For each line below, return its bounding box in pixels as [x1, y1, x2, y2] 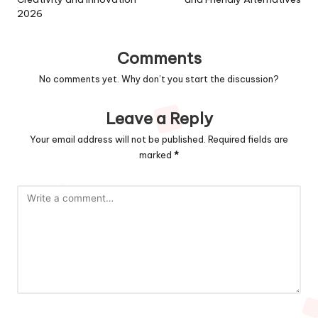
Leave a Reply [105, 108, 213, 128]
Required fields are [208, 133, 288, 145]
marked [139, 148, 174, 160]
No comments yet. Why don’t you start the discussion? [39, 72, 279, 84]
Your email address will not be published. [30, 133, 206, 145]
